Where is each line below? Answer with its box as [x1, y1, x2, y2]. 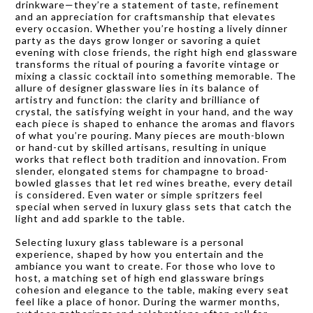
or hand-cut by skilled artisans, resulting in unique [15, 140, 267, 153]
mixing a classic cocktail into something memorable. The [15, 69, 296, 82]
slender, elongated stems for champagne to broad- [15, 164, 269, 177]
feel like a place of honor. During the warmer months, [15, 295, 280, 307]
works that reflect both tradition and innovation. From [15, 152, 287, 165]
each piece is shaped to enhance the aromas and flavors [15, 117, 296, 129]
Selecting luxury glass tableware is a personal [15, 235, 244, 248]
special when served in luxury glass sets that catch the [15, 200, 292, 212]
